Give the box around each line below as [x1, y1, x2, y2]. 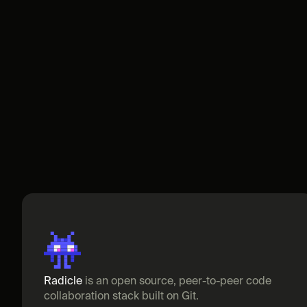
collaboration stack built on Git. [44, 291, 199, 302]
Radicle [44, 276, 82, 287]
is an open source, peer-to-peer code [82, 276, 271, 287]
